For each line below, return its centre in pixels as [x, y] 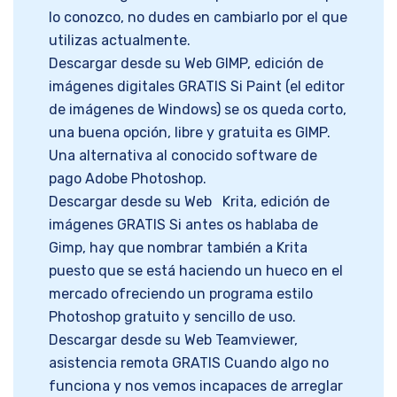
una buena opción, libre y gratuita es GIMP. [190, 133]
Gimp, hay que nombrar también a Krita [178, 248]
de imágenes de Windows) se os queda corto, [198, 110]
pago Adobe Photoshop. [128, 179]
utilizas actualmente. [120, 41]
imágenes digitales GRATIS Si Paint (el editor [197, 87]
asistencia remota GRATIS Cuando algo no [189, 363]
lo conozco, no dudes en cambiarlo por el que [198, 18]
